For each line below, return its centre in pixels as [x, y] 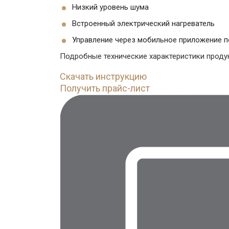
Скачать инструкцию [103, 76]
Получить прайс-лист [105, 88]
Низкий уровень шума [110, 7]
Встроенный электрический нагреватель [143, 24]
